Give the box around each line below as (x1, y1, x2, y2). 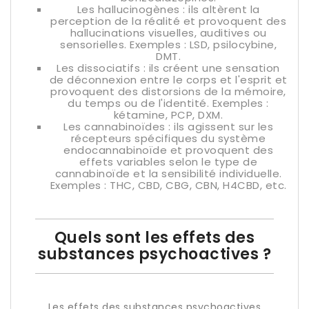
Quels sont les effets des (54, 227, 255, 248)
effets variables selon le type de (79, 154, 258, 169)
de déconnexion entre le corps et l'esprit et (49, 72, 288, 87)
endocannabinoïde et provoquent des (63, 143, 273, 157)
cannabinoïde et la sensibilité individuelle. (54, 166, 282, 181)
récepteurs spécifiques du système (70, 131, 266, 146)
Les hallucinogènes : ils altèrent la (77, 2, 260, 17)
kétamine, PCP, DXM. (113, 108, 223, 122)
